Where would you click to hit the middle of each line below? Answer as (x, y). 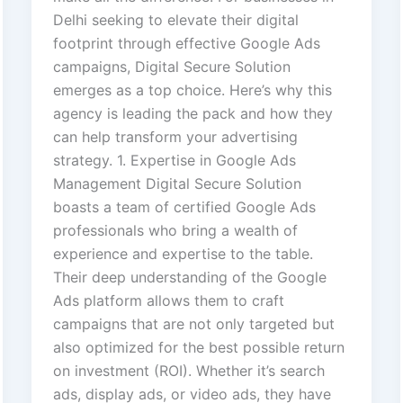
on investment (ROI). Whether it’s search (188, 371)
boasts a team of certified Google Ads (184, 207)
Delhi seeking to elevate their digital (175, 20)
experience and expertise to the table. (183, 254)
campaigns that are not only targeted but (193, 324)
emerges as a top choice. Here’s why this (192, 90)
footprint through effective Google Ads (186, 44)
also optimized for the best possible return (198, 348)
